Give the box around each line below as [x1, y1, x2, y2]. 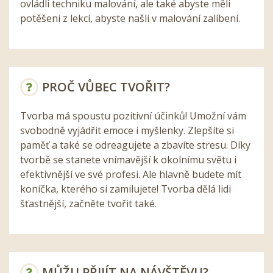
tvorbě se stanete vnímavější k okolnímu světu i [20, 152, 236, 166]
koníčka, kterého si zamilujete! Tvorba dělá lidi [20, 182, 231, 196]
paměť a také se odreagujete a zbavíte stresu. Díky [20, 138, 250, 152]
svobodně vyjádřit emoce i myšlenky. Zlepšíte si [20, 123, 234, 137]
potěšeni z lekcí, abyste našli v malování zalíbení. [20, 11, 240, 25]
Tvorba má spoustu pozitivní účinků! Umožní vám [20, 108, 246, 122]
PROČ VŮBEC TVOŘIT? [42, 78, 170, 95]
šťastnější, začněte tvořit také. [20, 196, 157, 210]
